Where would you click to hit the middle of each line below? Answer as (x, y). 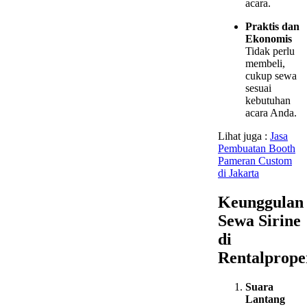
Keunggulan (261, 202)
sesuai (258, 88)
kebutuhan (268, 101)
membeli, (265, 64)
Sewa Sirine (259, 221)
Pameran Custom (255, 161)
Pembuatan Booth (257, 149)
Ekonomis (269, 39)
